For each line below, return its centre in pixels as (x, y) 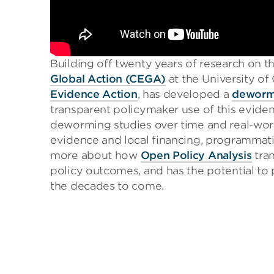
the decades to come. (107, 186)
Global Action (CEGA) (108, 79)
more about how (95, 156)
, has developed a (185, 94)
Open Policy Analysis (196, 156)
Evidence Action (94, 94)
